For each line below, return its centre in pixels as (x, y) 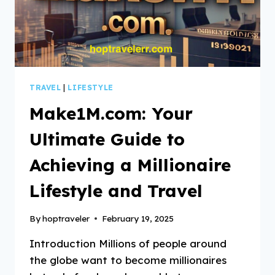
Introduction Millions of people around (128, 244)
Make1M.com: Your (111, 113)
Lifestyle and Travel (116, 190)
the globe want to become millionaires (128, 260)
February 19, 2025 (138, 219)
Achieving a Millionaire (130, 165)
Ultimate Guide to (107, 139)
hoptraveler (66, 219)
